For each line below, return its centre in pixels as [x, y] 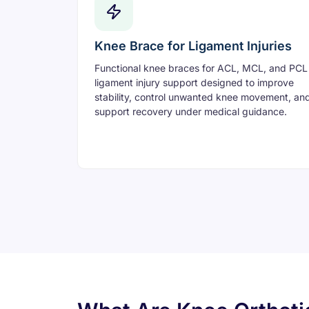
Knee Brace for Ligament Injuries [193, 46]
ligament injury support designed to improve [194, 83]
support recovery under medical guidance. [191, 112]
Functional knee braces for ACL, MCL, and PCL [201, 68]
